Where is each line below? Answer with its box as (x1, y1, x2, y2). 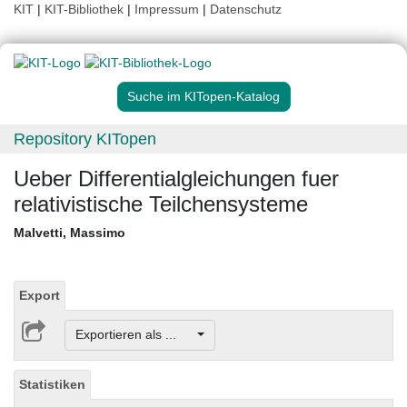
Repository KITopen (14, 130, 156, 149)
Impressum (134, 2, 199, 16)
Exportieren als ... (74, 327, 194, 342)
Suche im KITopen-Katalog (127, 89, 280, 104)
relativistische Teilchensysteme (14, 192, 308, 217)
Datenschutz (210, 2, 282, 16)
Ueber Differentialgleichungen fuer (14, 166, 339, 192)
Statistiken (19, 376, 85, 392)
